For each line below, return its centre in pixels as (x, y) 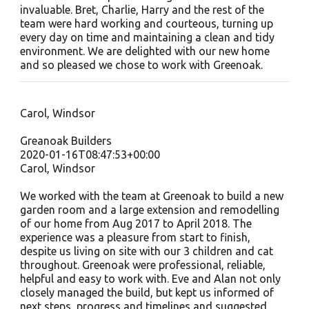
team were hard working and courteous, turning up (146, 23)
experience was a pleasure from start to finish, (135, 237)
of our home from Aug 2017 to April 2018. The (136, 223)
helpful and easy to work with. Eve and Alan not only (150, 279)
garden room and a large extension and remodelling (149, 210)
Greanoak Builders (66, 141)
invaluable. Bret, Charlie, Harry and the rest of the (142, 10)
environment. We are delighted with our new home (144, 51)
